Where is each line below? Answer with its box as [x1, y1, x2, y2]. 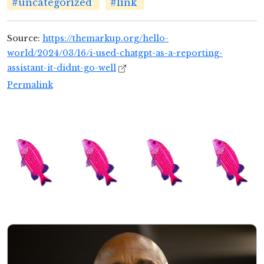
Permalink [7, 80, 53, 91]
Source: [7, 33, 42, 44]
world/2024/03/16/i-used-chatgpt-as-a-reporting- [7, 48, 223, 59]
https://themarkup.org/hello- [42, 33, 169, 44]
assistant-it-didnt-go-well [7, 62, 116, 74]
